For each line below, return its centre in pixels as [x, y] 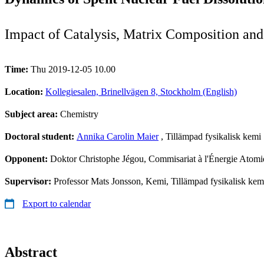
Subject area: [32, 114]
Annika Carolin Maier [118, 136]
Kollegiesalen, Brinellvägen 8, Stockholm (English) [141, 91]
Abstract [31, 252]
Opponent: [27, 159]
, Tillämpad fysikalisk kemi [210, 136]
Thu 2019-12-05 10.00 [73, 69]
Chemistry [79, 114]
